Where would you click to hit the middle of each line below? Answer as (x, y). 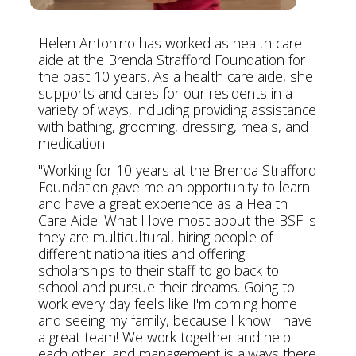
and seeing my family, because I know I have (175, 320)
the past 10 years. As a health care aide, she (175, 76)
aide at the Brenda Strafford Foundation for (171, 59)
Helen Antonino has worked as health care (170, 43)
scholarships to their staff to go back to (158, 270)
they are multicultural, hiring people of (155, 236)
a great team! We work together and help (164, 337)
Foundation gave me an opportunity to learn (174, 186)
